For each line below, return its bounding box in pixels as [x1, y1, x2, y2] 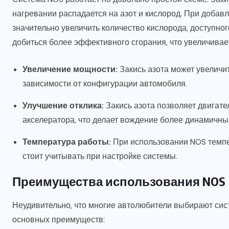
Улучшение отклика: [22, 100, 104, 111]
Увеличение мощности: [22, 64, 118, 75]
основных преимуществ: [12, 214, 105, 225]
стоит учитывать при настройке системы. [22, 151, 177, 162]
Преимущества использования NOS [12, 173, 225, 189]
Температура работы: [22, 136, 111, 148]
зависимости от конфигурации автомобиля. [22, 78, 187, 89]
